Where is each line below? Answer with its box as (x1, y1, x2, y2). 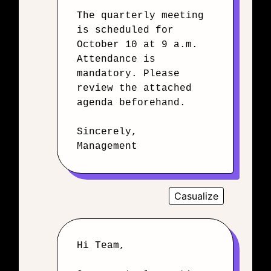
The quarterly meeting (77, 10, 204, 21)
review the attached (77, 83, 192, 94)
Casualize (174, 190, 218, 202)
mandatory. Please (77, 68, 180, 79)
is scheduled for (77, 25, 174, 36)
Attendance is (77, 54, 155, 65)
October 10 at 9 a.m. (77, 39, 198, 50)
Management (77, 141, 137, 152)
